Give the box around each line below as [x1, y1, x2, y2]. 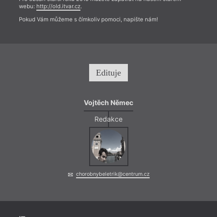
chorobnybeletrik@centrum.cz [76, 171, 150, 178]
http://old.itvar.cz [36, 3, 80, 10]
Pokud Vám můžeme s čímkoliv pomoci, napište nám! [18, 15, 158, 23]
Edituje [96, 67, 121, 77]
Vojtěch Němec [84, 98, 133, 107]
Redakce [94, 114, 123, 123]
